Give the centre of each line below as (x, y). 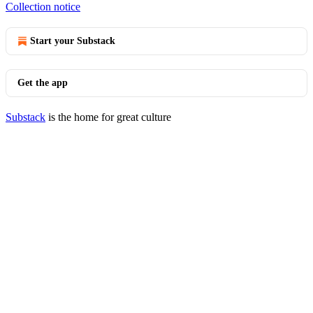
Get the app (43, 83)
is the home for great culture (108, 117)
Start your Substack (73, 41)
